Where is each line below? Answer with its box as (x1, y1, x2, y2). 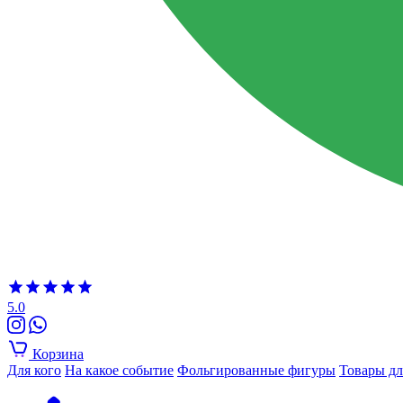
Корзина (32, 345, 84, 362)
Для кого (7, 362, 61, 378)
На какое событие (65, 362, 174, 378)
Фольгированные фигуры (177, 362, 336, 378)
